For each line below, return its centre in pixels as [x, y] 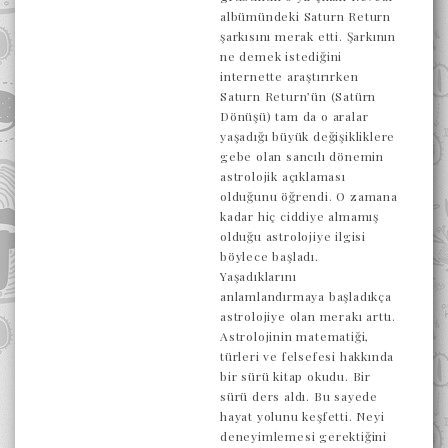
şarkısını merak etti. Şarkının [308, 36]
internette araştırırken [289, 76]
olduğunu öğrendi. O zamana [309, 196]
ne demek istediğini [281, 56]
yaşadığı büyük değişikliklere [308, 136]
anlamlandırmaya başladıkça [306, 296]
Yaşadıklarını [258, 276]
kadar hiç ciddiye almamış [300, 216]
